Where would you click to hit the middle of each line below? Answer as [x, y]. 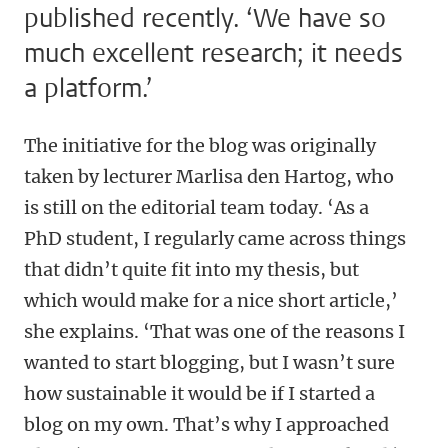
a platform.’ [88, 89]
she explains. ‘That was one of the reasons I [214, 332]
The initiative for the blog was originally [200, 146]
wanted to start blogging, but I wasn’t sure [209, 363]
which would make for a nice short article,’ [211, 301]
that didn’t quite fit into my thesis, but [191, 270]
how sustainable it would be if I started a [199, 394]
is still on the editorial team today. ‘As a [196, 208]
